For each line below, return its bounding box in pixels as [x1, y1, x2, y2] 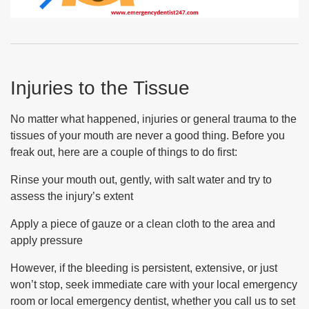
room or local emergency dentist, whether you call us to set [10, 295, 295, 307]
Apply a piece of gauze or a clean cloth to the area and [10, 218, 275, 230]
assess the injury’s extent [10, 190, 133, 202]
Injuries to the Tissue [10, 77, 190, 99]
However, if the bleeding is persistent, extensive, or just [10, 262, 277, 274]
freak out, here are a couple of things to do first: [10, 146, 237, 158]
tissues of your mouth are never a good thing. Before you [10, 130, 285, 141]
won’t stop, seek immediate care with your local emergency [10, 279, 297, 290]
